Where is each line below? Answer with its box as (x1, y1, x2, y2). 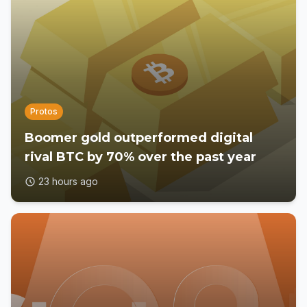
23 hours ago (38, 175, 98, 187)
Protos (30, 106, 58, 116)
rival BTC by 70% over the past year (25, 149, 256, 164)
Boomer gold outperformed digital (25, 130, 253, 145)
